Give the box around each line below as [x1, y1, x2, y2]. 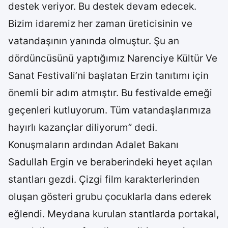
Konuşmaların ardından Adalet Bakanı [8, 139, 179, 151]
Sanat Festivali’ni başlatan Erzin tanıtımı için [8, 70, 209, 81]
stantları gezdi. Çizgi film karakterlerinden [8, 174, 199, 185]
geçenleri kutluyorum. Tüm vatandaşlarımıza [8, 104, 211, 116]
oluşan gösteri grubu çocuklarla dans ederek [8, 191, 211, 203]
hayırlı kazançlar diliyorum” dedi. [8, 122, 157, 133]
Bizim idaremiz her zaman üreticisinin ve [8, 18, 192, 30]
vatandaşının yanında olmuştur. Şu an [8, 35, 179, 47]
